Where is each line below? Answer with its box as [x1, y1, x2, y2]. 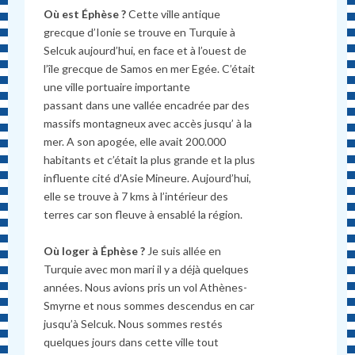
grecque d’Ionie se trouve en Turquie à [44, 25, 236, 40]
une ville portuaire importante [44, 80, 191, 94]
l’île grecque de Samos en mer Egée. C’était [44, 62, 256, 76]
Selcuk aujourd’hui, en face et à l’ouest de [44, 44, 247, 58]
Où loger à [44, 243, 99, 258]
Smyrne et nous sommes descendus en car [44, 298, 255, 312]
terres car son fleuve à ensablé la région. [44, 208, 243, 222]
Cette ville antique [126, 7, 221, 21]
